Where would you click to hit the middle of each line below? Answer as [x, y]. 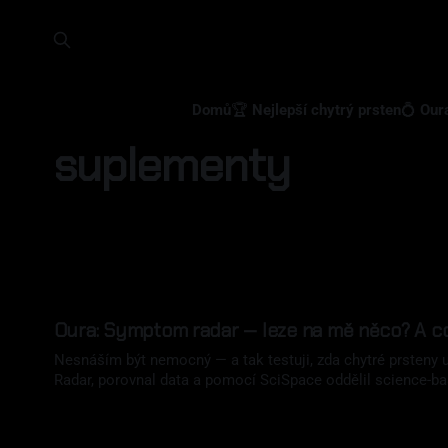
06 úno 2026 [88, 411]
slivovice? [86, 400]
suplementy [171, 165]
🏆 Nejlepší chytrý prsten [315, 110]
